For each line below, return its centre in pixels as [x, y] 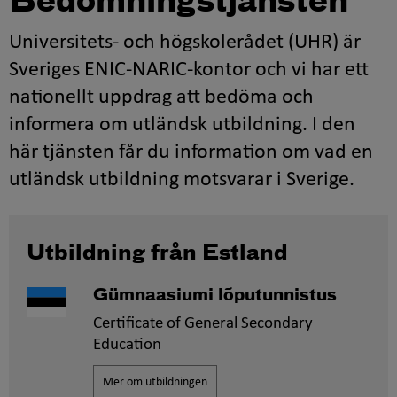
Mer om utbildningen [155, 382]
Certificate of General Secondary [202, 324]
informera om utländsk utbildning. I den [182, 125]
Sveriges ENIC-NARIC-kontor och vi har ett [189, 70]
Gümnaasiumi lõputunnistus [214, 296]
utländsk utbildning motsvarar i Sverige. [182, 180]
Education [127, 345]
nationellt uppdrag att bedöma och [161, 97]
